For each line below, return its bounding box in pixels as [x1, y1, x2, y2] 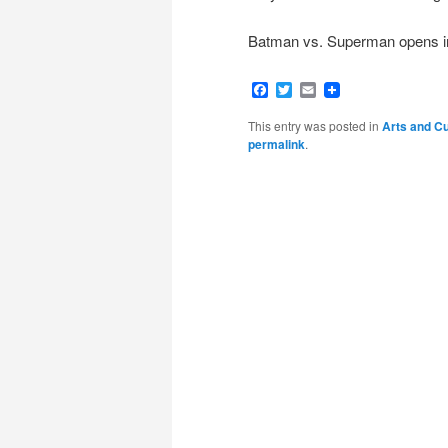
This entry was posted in [248, 117, 382, 135]
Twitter [292, 78, 338, 102]
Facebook [268, 78, 338, 102]
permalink [248, 135, 305, 154]
